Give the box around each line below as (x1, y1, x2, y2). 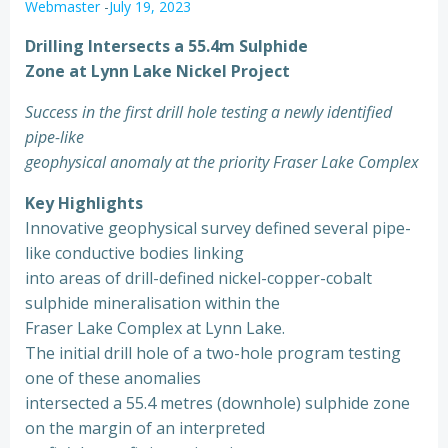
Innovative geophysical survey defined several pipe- (25, 217, 411, 239)
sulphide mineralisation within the (25, 292, 280, 314)
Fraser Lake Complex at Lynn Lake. (25, 317, 285, 339)
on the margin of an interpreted (25, 417, 265, 439)
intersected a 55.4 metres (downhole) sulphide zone (25, 392, 410, 414)
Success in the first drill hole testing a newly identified (25, 101, 392, 123)
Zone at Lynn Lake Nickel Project (25, 60, 290, 82)
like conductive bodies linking (25, 242, 244, 264)
